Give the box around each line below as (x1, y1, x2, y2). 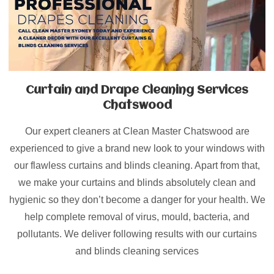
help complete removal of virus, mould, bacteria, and (24, 211, 250, 222)
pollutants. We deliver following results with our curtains (17, 228, 257, 239)
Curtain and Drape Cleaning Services (26, 84, 248, 97)
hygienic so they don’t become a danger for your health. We (9, 194, 265, 205)
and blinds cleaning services (75, 245, 199, 256)
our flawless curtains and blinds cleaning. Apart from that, (14, 160, 260, 171)
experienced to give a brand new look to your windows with (9, 143, 265, 154)
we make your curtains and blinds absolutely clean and (18, 177, 256, 188)
